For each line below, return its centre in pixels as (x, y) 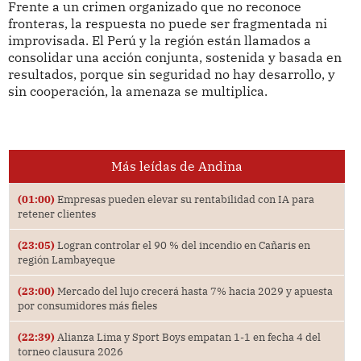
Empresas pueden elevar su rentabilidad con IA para (184, 199)
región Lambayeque (66, 259)
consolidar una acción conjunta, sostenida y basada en (174, 57)
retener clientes (56, 213)
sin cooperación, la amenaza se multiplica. (137, 91)
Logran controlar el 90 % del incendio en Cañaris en (182, 245)
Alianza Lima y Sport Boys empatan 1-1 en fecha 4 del (187, 336)
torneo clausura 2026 (70, 351)
